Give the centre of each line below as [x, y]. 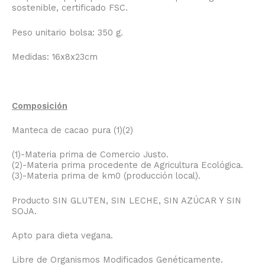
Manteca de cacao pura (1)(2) [72, 130]
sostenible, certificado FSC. [70, 8]
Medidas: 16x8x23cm [55, 56]
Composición [40, 106]
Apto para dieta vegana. [62, 235]
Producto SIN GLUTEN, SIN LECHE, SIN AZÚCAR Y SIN [127, 200]
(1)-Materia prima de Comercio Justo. [90, 155]
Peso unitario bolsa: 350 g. [67, 32]
